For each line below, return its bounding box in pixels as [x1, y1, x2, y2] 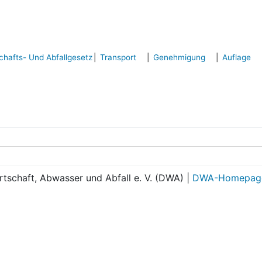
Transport [100, 52, 137, 62]
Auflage [222, 52, 251, 62]
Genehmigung [153, 52, 205, 62]
